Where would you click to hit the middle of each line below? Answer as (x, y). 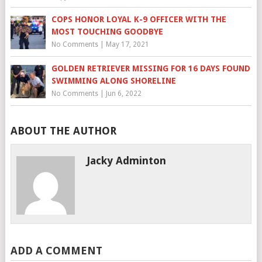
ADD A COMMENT (56, 251)
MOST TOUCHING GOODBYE (107, 32)
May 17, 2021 (127, 44)
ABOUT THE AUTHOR (63, 131)
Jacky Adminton (127, 161)
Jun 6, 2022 (123, 94)
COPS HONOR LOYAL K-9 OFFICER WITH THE (139, 19)
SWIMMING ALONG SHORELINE (113, 81)
